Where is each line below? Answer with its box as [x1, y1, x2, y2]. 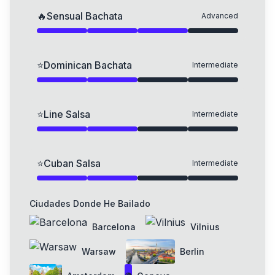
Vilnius [190, 222, 220, 232]
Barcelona [92, 222, 136, 232]
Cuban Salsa [44, 157, 101, 169]
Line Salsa [44, 108, 90, 120]
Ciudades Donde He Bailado [29, 198, 150, 209]
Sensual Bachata [47, 10, 123, 22]
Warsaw [82, 246, 116, 257]
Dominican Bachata [44, 59, 132, 71]
